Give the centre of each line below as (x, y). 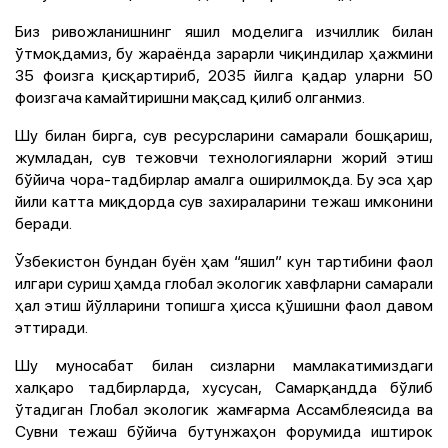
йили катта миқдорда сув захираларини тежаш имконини (224, 200)
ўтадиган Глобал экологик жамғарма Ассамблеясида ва (224, 408)
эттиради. (51, 326)
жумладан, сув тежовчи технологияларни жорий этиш (224, 156)
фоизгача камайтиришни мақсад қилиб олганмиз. (190, 96)
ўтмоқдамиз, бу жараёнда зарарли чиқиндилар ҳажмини (224, 52)
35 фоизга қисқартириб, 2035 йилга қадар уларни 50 (224, 74)
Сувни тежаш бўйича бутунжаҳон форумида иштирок (224, 430)
